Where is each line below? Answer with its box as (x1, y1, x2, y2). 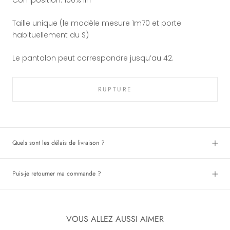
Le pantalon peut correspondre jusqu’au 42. (12, 53, 176, 64)
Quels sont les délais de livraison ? (12, 138, 105, 148)
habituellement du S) (12, 29, 89, 40)
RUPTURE (98, 85, 132, 94)
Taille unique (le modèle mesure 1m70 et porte (12, 17, 181, 28)
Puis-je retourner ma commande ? (12, 169, 101, 179)
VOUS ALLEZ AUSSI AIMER (66, 213, 164, 225)
